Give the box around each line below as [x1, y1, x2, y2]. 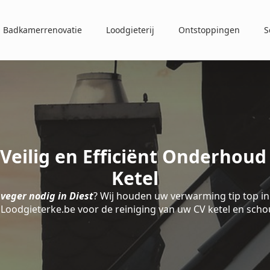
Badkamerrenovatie [3, 24, 82, 36]
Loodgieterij [106, 24, 154, 36]
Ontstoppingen [178, 24, 240, 36]
